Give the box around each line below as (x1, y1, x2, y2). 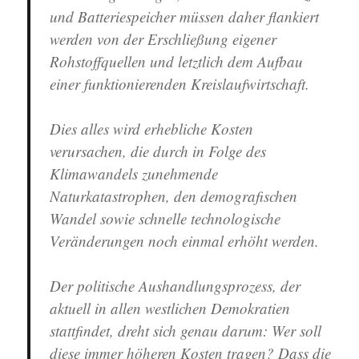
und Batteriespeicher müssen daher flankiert (50, 6, 320, 26)
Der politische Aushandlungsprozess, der (50, 275, 301, 296)
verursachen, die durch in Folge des (50, 140, 267, 161)
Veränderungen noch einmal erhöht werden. (50, 230, 320, 251)
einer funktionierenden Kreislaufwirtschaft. (50, 73, 310, 94)
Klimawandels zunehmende (50, 163, 219, 184)
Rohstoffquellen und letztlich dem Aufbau (50, 50, 304, 71)
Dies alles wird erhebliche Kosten (50, 118, 254, 139)
